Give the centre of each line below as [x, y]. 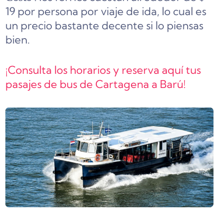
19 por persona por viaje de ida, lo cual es [106, 11]
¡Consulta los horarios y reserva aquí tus [103, 70]
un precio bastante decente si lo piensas [105, 26]
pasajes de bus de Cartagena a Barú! [96, 84]
